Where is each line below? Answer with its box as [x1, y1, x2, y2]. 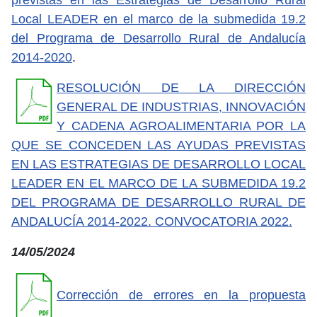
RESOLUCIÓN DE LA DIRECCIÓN [57, 80, 306, 95]
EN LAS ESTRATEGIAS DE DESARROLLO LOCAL [11, 156, 306, 171]
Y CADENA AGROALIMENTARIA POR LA [57, 118, 306, 133]
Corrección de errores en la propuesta [57, 287, 306, 302]
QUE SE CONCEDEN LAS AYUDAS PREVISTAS [11, 137, 306, 152]
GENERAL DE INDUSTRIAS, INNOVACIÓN [57, 99, 306, 114]
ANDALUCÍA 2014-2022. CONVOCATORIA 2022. [11, 214, 292, 229]
